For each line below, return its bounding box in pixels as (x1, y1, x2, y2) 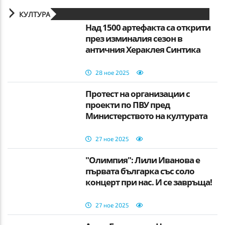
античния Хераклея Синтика (85, 43, 201, 55)
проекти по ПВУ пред (85, 98, 170, 110)
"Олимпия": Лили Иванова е (85, 154, 200, 166)
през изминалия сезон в (85, 32, 183, 44)
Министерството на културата (85, 109, 208, 122)
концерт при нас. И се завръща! (85, 176, 212, 188)
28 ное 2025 (95, 68, 130, 76)
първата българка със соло (85, 165, 195, 177)
